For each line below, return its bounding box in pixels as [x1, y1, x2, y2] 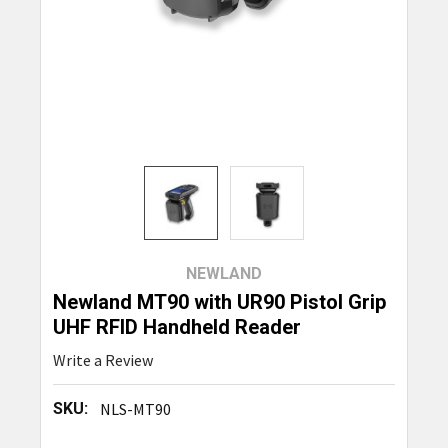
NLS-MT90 [99, 399, 171, 420]
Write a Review [52, 350, 153, 371]
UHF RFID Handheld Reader [52, 315, 301, 340]
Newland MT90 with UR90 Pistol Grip [52, 290, 386, 315]
